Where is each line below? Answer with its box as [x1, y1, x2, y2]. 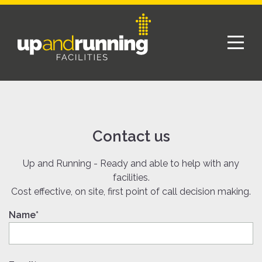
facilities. [112, 172, 150, 183]
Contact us [92, 127, 170, 145]
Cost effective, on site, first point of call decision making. [11, 186, 251, 197]
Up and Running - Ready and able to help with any [23, 158, 239, 169]
